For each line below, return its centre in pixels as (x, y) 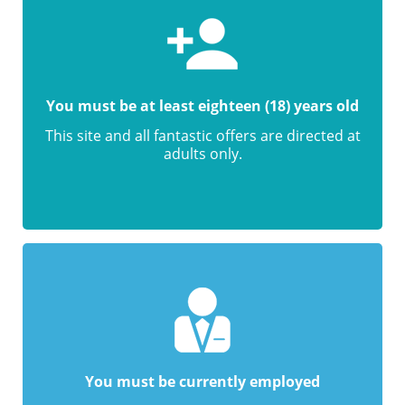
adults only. (202, 154)
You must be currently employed (202, 381)
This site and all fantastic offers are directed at (202, 136)
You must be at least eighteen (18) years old (202, 106)
